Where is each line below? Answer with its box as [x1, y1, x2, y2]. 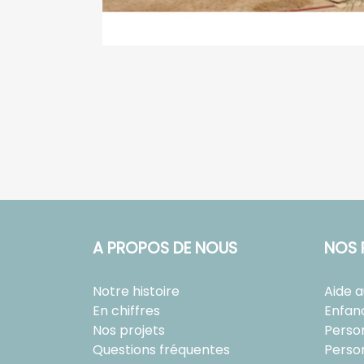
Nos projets [93, 320, 165, 340]
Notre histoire [93, 281, 180, 301]
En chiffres [93, 301, 160, 320]
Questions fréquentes [93, 340, 230, 359]
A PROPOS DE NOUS [93, 236, 237, 259]
